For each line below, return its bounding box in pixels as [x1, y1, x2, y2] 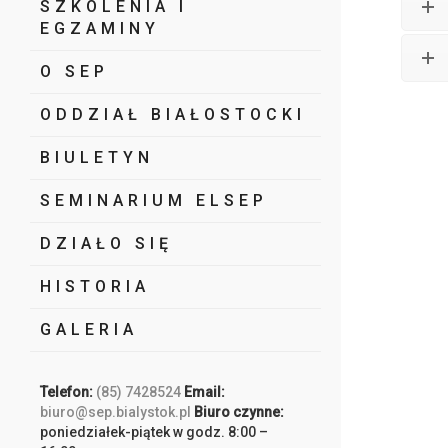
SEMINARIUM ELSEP [40, 191, 268, 210]
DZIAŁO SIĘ [40, 234, 173, 253]
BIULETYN [40, 148, 154, 167]
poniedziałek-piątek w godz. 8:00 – [40, 424, 268, 440]
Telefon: [40, 384, 93, 400]
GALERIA [40, 320, 138, 339]
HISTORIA [40, 277, 150, 296]
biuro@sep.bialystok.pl [40, 404, 191, 420]
